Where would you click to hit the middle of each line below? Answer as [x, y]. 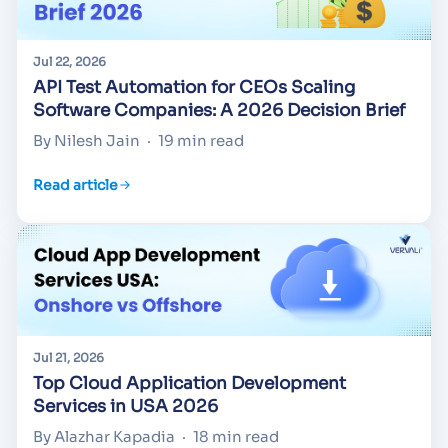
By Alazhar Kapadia [104, 436]
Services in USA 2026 [125, 406]
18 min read [236, 436]
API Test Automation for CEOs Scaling [194, 88]
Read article [75, 184]
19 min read [201, 141]
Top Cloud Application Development [189, 383]
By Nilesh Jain [86, 141]
